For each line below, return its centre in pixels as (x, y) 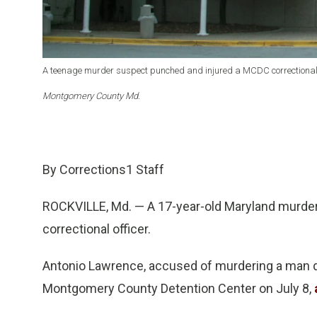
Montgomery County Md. (91, 96)
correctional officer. (97, 229)
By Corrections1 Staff (103, 170)
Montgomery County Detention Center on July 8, (178, 289)
